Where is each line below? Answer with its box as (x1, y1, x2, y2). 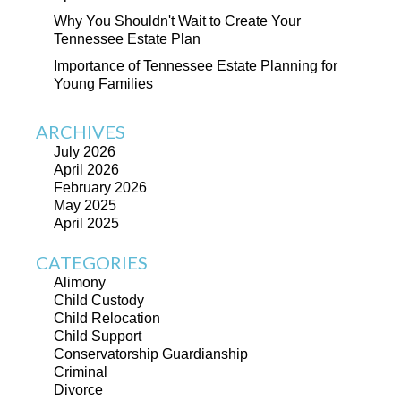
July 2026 (54, 144, 115, 159)
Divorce (54, 382, 103, 397)
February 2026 (54, 180, 147, 195)
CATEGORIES (36, 252, 148, 273)
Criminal (54, 364, 107, 380)
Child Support (54, 328, 141, 344)
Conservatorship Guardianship (54, 346, 248, 362)
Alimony (54, 275, 106, 290)
